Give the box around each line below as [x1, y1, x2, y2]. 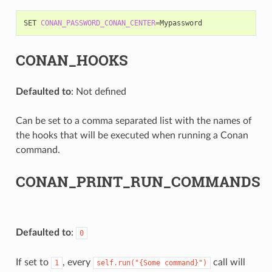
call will [210, 257, 245, 267]
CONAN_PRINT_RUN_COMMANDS [15, 171, 260, 191]
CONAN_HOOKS [15, 50, 128, 70]
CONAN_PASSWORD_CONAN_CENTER [40, 18, 155, 27]
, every [62, 257, 93, 267]
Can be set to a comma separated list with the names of [15, 115, 252, 126]
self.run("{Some [96, 258, 160, 267]
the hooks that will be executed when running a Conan [15, 130, 248, 140]
